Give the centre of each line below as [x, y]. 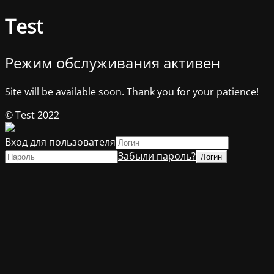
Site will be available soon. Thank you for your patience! [132, 91]
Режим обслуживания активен [113, 62]
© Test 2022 [32, 115]
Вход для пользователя [60, 142]
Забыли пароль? [157, 156]
